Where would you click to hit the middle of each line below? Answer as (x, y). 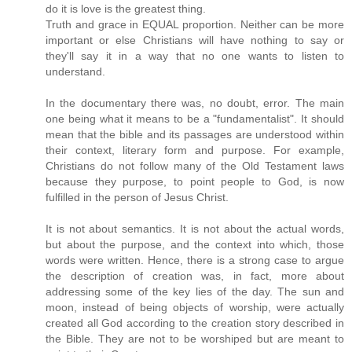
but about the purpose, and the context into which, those (195, 245)
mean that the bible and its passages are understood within (195, 135)
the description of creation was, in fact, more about (195, 276)
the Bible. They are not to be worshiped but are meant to (195, 339)
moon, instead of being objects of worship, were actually (195, 308)
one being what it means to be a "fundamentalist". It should (195, 119)
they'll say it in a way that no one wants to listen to (195, 56)
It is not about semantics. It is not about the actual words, (195, 229)
